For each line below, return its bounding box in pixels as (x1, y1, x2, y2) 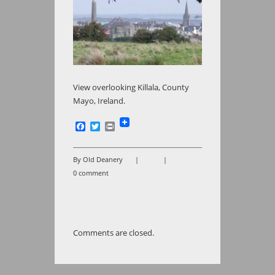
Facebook (85, 120, 130, 134)
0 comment (73, 168, 109, 177)
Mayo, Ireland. (73, 95, 125, 106)
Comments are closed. (73, 227, 154, 238)
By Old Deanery (73, 154, 123, 164)
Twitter (100, 120, 133, 134)
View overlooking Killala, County (73, 81, 189, 93)
